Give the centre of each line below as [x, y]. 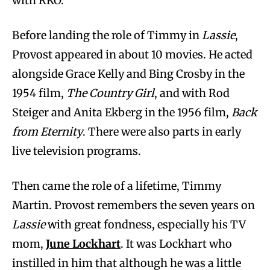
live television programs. [77, 151]
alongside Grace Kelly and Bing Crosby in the [128, 74]
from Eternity [47, 132]
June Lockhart [83, 244]
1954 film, [39, 93]
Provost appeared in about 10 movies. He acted [132, 55]
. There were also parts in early [162, 132]
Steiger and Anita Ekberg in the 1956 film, [122, 113]
